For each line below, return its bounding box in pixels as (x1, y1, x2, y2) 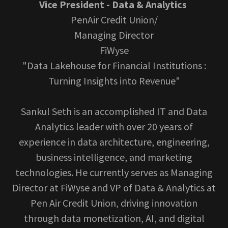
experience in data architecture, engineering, (18, 135, 210, 148)
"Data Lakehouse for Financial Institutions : (22, 59, 206, 72)
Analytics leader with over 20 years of (35, 120, 193, 133)
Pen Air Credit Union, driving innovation (31, 196, 197, 209)
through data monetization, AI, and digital (23, 212, 205, 224)
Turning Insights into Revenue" (48, 74, 180, 87)
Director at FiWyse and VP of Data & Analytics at (12, 181, 216, 194)
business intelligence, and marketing (36, 151, 192, 163)
